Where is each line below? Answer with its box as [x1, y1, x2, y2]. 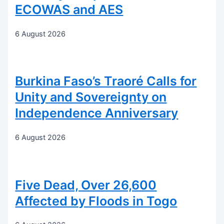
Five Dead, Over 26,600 [15, 177, 157, 192]
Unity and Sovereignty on [15, 89, 167, 105]
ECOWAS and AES [15, 1, 123, 17]
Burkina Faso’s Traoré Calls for [15, 73, 197, 89]
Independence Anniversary [15, 105, 178, 121]
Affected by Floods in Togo [15, 193, 177, 208]
